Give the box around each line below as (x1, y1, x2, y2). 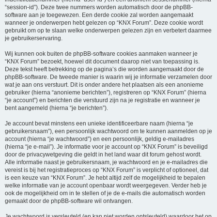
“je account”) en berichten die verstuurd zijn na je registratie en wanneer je (5, 97, 200, 104)
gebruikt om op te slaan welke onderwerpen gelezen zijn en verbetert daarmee (5, 27, 212, 34)
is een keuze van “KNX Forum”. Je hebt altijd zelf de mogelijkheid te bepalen (5, 174, 205, 182)
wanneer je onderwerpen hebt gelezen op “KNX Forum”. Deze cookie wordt (5, 19, 203, 27)
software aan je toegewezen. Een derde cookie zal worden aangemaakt (5, 12, 193, 19)
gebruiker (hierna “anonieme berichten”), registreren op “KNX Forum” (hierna (5, 89, 206, 96)
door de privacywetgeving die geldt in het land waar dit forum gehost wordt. (5, 151, 201, 158)
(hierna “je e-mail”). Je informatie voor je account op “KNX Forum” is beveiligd (5, 143, 208, 151)
